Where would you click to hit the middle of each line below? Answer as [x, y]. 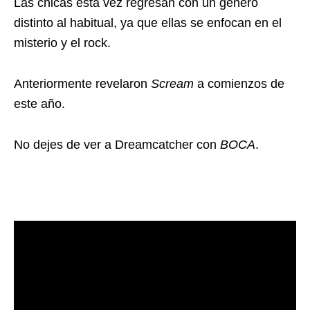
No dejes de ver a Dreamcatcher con [117, 144]
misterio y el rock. [62, 43]
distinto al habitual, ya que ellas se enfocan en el [148, 22]
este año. [39, 103]
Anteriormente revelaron [82, 83]
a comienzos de [241, 83]
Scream [174, 83]
